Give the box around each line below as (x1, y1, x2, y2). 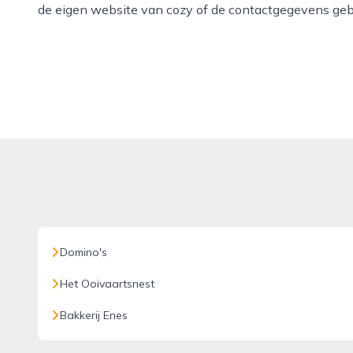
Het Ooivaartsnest (60, 277, 154, 291)
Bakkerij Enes (60, 308, 128, 322)
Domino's (60, 245, 107, 259)
